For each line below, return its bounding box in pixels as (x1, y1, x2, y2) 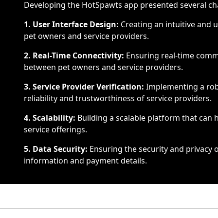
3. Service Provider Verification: (23, 81, 144, 92)
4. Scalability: (23, 112, 75, 123)
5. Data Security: (23, 143, 88, 154)
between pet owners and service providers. (23, 61, 183, 73)
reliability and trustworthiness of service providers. (23, 92, 212, 104)
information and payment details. (23, 155, 147, 166)
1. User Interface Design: (23, 18, 119, 30)
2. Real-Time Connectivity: (23, 50, 124, 61)
